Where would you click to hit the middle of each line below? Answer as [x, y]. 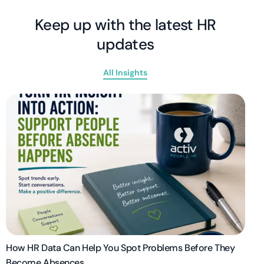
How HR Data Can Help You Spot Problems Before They [121, 248]
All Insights [126, 72]
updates [126, 44]
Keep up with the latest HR [125, 24]
